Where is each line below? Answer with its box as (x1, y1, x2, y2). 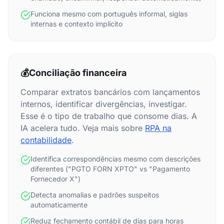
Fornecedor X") (30, 174, 80, 183)
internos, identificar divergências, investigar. (20, 99, 187, 109)
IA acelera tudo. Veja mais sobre (20, 123, 145, 133)
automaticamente (30, 200, 87, 209)
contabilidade (20, 135, 71, 145)
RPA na (145, 123, 171, 133)
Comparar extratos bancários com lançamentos (20, 87, 200, 97)
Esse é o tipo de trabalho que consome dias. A (20, 111, 197, 121)
